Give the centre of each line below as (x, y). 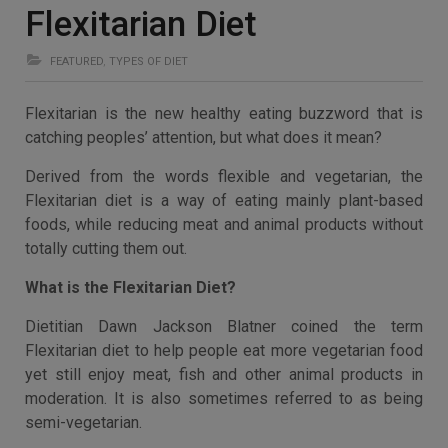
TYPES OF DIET (148, 61)
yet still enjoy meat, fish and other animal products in (224, 374)
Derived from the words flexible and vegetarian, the (224, 176)
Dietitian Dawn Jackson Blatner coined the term (224, 326)
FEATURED (76, 61)
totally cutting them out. (106, 248)
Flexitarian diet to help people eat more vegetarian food (224, 350)
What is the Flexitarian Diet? (130, 287)
